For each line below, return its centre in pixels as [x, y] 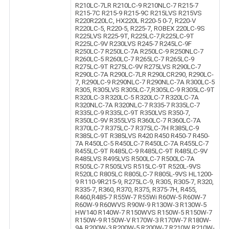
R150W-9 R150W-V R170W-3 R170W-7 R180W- [143, 220]
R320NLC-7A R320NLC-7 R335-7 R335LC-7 [137, 105]
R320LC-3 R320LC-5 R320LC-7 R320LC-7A [137, 98]
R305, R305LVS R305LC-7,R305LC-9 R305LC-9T [145, 90]
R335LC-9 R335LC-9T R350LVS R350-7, [132, 113]
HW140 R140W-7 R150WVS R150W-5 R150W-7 [143, 213]
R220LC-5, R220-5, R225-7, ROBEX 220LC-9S [140, 29]
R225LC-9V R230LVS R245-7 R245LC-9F [133, 44]
